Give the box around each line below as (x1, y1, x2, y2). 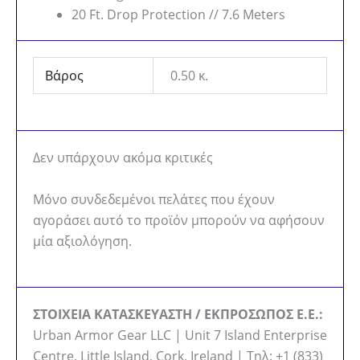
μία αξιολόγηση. (33, 231, 132, 250)
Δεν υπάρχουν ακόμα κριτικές (33, 148, 213, 166)
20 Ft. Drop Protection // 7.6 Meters (72, 6, 285, 24)
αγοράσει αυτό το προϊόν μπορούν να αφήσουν (33, 211, 325, 229)
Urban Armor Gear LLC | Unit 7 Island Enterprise (33, 326, 327, 345)
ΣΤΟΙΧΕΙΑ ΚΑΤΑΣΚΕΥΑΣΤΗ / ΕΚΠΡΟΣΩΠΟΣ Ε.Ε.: (33, 305, 323, 324)
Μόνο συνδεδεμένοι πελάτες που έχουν (33, 190, 275, 208)
